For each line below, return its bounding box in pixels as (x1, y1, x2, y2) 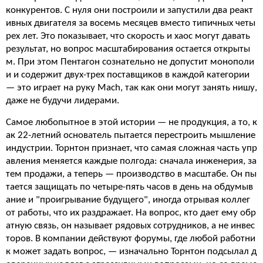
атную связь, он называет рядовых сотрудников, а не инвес (6, 221, 255, 231)
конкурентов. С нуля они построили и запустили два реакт (6, 5, 253, 15)
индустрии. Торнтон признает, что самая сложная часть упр (6, 143, 257, 153)
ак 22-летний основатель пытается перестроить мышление (6, 130, 255, 140)
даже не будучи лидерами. (6, 96, 119, 106)
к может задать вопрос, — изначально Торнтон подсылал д (6, 247, 257, 257)
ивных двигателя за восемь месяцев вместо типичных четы (6, 18, 255, 28)
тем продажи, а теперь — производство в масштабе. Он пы (6, 169, 257, 179)
